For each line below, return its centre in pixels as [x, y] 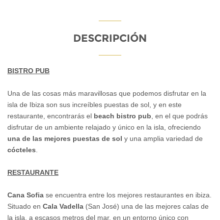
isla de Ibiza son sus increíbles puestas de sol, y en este [95, 105]
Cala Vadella [63, 206]
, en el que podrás [179, 116]
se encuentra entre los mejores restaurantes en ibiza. [128, 195]
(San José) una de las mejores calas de [146, 206]
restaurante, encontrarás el [51, 116]
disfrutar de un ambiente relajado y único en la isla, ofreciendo [104, 127]
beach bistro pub [123, 116]
